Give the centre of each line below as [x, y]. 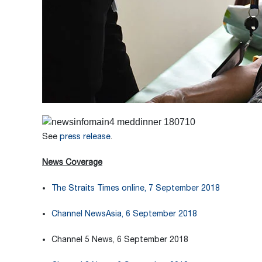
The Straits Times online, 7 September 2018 [136, 187]
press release [85, 136]
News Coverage [72, 162]
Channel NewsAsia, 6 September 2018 [124, 213]
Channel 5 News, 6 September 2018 [120, 239]
